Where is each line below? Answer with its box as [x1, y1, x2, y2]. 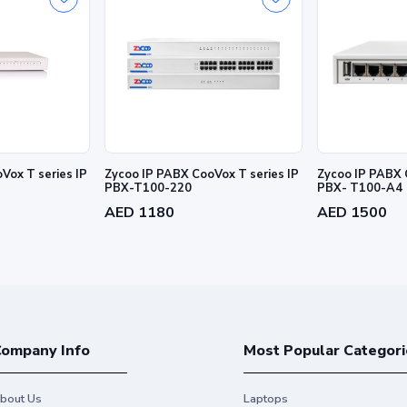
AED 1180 [104, 202, 175, 223]
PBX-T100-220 [104, 179, 194, 196]
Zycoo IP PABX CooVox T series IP [104, 165, 300, 183]
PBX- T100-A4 [316, 179, 402, 196]
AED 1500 [316, 202, 387, 223]
